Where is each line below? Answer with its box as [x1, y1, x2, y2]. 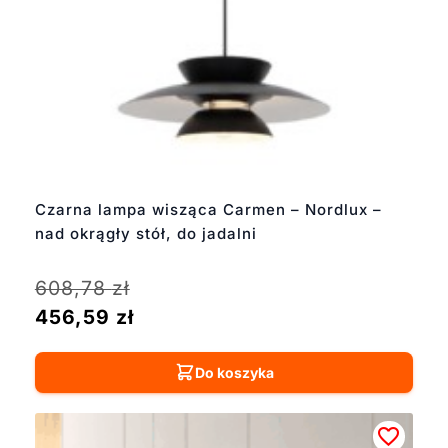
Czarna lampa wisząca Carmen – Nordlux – [34, 199, 382, 219]
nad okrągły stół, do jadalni [34, 223, 257, 243]
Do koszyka [194, 363, 274, 381]
